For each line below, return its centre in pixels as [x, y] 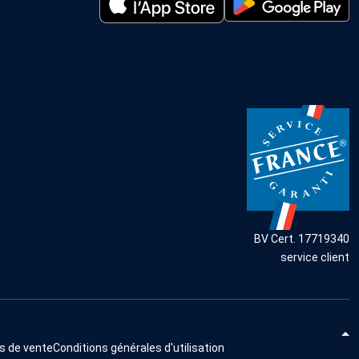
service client [315, 258]
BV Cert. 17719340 [302, 239]
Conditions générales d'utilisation [139, 348]
